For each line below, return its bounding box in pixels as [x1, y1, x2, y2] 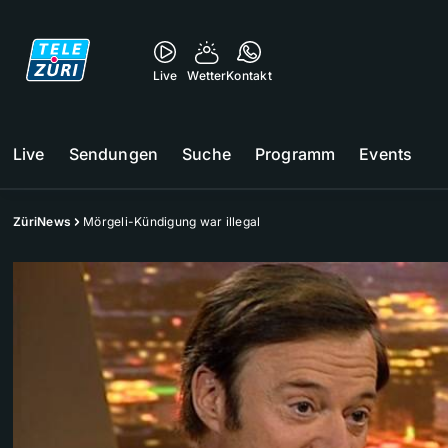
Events [359, 144, 413, 164]
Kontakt [226, 68, 272, 83]
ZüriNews [13, 214, 71, 229]
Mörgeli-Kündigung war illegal [83, 214, 261, 229]
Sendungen [68, 144, 159, 164]
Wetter [187, 68, 227, 83]
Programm [254, 144, 336, 164]
